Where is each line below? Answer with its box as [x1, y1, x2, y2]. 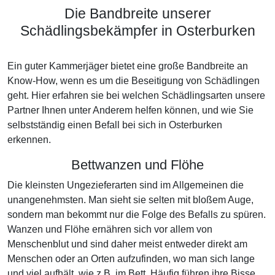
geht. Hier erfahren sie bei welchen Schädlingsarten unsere [7, 90, 265, 101]
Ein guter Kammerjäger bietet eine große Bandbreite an [7, 61, 248, 71]
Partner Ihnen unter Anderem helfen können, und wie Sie [7, 105, 254, 115]
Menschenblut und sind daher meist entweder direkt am [7, 239, 247, 249]
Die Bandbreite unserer [64, 6, 211, 21]
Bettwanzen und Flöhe [71, 157, 204, 172]
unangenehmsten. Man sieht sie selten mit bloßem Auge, [7, 195, 254, 205]
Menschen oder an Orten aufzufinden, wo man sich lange [7, 254, 255, 264]
